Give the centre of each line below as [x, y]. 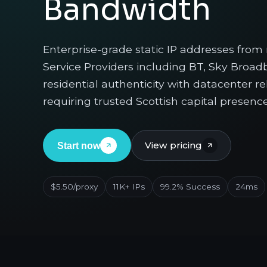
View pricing [173, 145]
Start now [79, 145]
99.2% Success [190, 187]
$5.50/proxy [74, 187]
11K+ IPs [129, 187]
